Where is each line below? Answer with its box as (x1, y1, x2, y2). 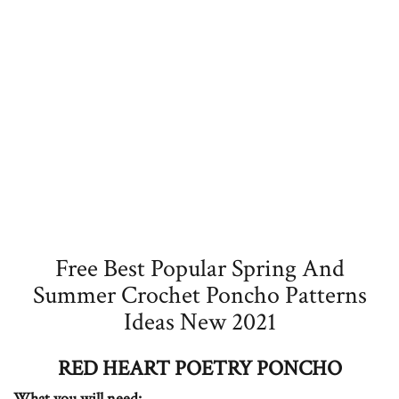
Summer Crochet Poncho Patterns (32, 279, 367, 312)
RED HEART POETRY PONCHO (57, 354, 342, 382)
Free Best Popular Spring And (54, 252, 345, 285)
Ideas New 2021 (123, 305, 276, 338)
